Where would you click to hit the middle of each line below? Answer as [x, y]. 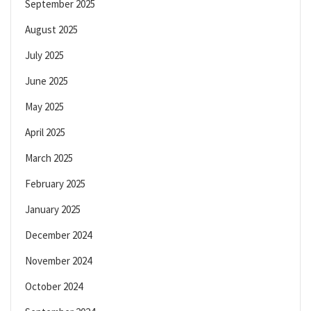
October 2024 [54, 287]
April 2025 [45, 133]
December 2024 [58, 235]
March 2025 [49, 158]
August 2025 [51, 30]
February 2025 [55, 184]
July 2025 [44, 56]
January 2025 [53, 210]
